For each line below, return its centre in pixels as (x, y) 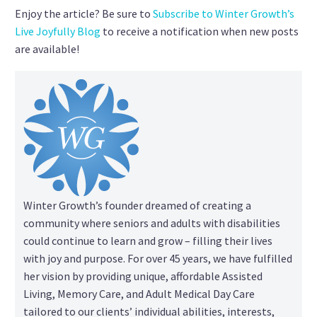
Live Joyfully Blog (58, 31)
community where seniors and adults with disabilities (152, 223)
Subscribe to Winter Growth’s (224, 14)
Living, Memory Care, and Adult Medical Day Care (139, 293)
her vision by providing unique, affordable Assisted (143, 276)
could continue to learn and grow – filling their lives (148, 240)
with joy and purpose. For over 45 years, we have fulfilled (158, 258)
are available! (47, 49)
